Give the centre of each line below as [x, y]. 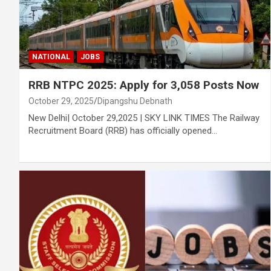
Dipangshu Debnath [135, 101]
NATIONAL [51, 57]
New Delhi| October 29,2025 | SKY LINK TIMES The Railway [144, 118]
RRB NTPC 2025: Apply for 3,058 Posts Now [144, 85]
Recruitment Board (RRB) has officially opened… [123, 131]
